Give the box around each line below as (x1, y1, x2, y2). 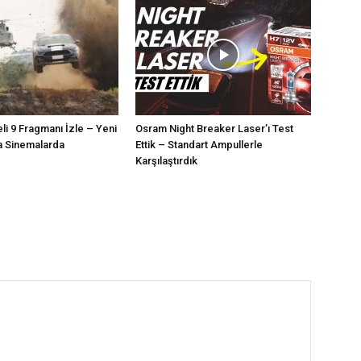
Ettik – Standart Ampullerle (135, 139, 263, 151)
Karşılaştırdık (135, 155, 197, 167)
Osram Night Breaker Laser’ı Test (135, 122, 293, 135)
